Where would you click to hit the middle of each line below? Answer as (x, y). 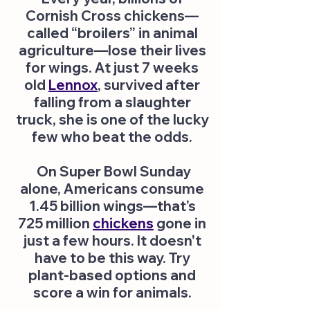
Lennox (73, 85)
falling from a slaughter (112, 102)
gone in (181, 223)
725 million (55, 223)
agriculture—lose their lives (112, 50)
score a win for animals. (112, 292)
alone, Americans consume (112, 189)
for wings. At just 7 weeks (112, 67)
